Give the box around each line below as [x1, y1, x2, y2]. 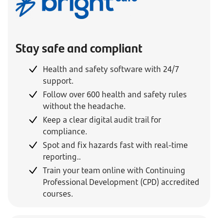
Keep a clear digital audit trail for [43, 114, 161, 125]
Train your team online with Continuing [43, 165, 185, 176]
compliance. [43, 126, 87, 137]
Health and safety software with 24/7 [43, 64, 179, 74]
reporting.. [43, 151, 81, 162]
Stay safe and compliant [16, 38, 143, 56]
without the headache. [43, 101, 126, 111]
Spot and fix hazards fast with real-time [43, 140, 188, 150]
